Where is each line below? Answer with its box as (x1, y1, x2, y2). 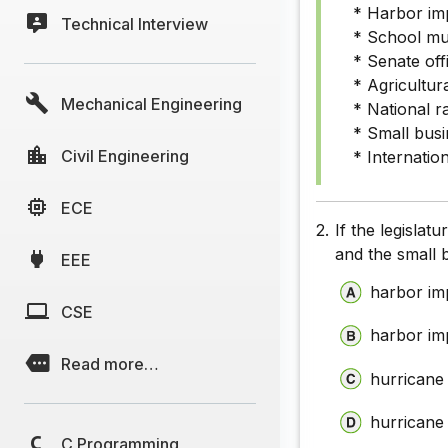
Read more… (61, 353, 159, 374)
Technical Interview (61, 13, 208, 34)
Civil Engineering (61, 145, 189, 166)
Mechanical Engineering (61, 93, 242, 114)
